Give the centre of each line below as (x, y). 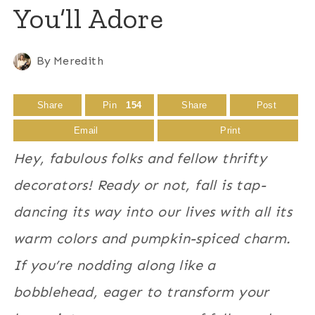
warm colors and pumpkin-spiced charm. (152, 238)
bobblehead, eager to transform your (141, 291)
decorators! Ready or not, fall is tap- (139, 185)
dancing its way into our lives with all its (152, 211)
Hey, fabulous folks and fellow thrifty (140, 158)
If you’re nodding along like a (114, 265)
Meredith (78, 61)
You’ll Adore (88, 18)
